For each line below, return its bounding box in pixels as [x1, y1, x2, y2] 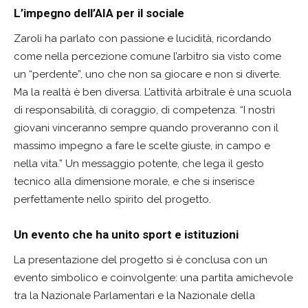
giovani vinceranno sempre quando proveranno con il [14, 121, 278, 134]
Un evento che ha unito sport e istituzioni [14, 227, 239, 241]
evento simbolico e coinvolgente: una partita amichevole [14, 271, 293, 284]
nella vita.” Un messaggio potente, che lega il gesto [14, 157, 264, 170]
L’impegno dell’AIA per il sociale [14, 5, 184, 20]
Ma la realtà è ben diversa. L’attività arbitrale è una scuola [14, 85, 291, 98]
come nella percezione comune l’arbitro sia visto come [14, 49, 281, 63]
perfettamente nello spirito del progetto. [14, 192, 211, 206]
